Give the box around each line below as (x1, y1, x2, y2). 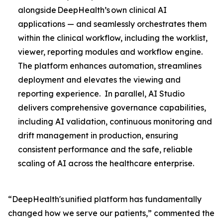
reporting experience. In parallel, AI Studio (18, 88, 185, 99)
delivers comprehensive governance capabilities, (18, 102, 206, 112)
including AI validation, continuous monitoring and (18, 116, 212, 126)
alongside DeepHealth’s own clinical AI (18, 4, 167, 15)
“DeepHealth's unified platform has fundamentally (8, 194, 202, 204)
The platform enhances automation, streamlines (18, 60, 202, 71)
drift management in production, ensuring (18, 130, 178, 140)
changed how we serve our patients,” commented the (8, 208, 215, 218)
